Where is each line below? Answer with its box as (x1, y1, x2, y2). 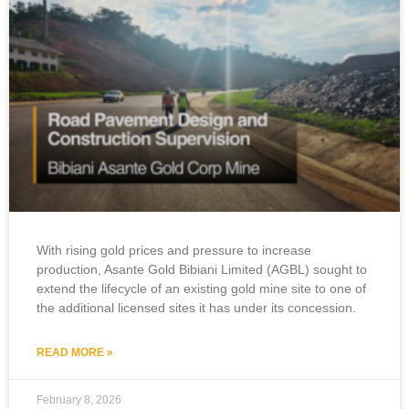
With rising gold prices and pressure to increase (37, 242, 311, 257)
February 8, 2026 (37, 393, 121, 406)
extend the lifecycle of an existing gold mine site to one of (37, 280, 366, 296)
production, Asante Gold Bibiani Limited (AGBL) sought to (37, 261, 367, 277)
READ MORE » (37, 345, 113, 359)
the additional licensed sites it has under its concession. (37, 299, 356, 315)
